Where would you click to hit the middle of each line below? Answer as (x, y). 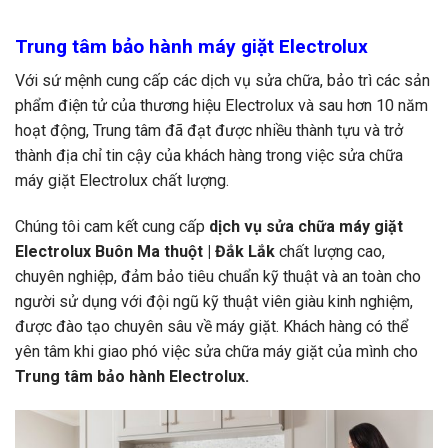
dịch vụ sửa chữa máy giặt (306, 227)
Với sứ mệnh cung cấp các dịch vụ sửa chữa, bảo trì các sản (222, 81)
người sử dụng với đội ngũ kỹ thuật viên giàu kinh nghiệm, (214, 302)
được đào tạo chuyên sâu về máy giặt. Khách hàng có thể (211, 327)
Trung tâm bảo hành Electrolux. (132, 377)
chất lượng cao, (332, 252)
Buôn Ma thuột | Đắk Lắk (187, 252)
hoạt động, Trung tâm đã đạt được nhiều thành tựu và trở (209, 131)
